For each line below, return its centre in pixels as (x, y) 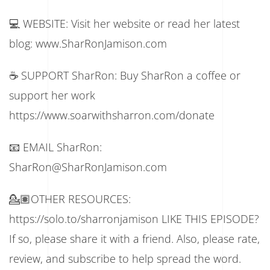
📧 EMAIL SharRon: (55, 147)
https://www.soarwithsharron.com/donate (112, 115)
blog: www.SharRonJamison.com (88, 43)
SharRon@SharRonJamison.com (88, 167)
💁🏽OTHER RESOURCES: (70, 199)
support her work (52, 95)
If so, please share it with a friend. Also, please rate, (134, 238)
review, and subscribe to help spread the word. (125, 258)
